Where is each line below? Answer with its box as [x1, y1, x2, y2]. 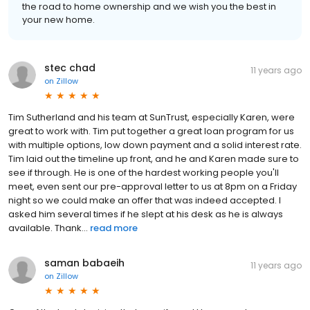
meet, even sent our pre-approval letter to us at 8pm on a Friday [8, 180, 297, 194]
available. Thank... [8, 221, 88, 235]
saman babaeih [44, 256, 125, 271]
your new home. [22, 13, 95, 27]
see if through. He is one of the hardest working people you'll [8, 166, 279, 180]
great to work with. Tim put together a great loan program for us [8, 125, 294, 138]
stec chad [44, 61, 95, 75]
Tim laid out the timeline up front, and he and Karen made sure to [8, 152, 299, 166]
